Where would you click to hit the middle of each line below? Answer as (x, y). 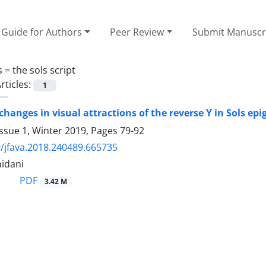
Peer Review (137, 32)
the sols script (44, 70)
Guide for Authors (42, 32)
